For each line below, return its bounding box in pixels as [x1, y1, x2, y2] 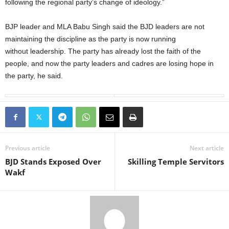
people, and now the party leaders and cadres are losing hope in [5, 59, 214, 67]
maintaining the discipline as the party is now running [5, 35, 176, 43]
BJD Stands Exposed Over [5, 156, 101, 167]
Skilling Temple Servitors [128, 156, 224, 167]
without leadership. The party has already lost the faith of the [5, 47, 201, 55]
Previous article [5, 144, 50, 152]
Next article [190, 144, 224, 152]
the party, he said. [5, 72, 65, 80]
